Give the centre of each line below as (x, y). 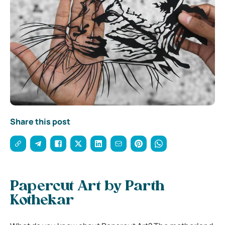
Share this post (40, 122)
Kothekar (42, 201)
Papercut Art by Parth (87, 187)
